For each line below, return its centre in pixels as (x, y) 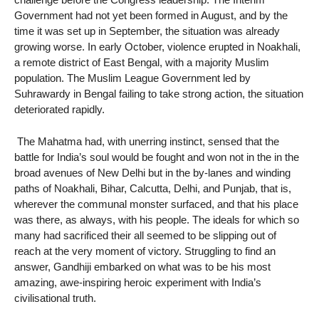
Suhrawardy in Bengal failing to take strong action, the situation (159, 94)
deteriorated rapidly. (59, 110)
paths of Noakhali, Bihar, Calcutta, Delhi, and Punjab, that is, (153, 188)
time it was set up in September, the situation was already (147, 31)
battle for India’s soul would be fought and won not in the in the (157, 157)
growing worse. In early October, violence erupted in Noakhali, (157, 47)
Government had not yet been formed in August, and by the (151, 16)
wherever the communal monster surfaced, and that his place (156, 204)
